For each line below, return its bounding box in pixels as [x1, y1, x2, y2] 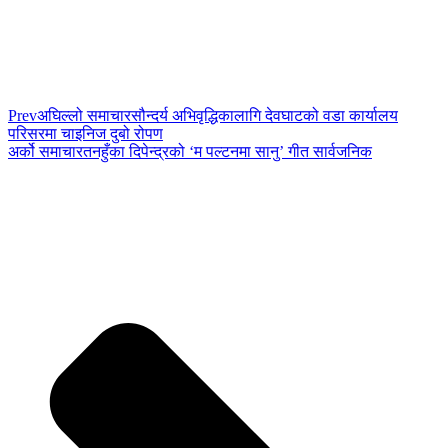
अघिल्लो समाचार [37, 106, 131, 124]
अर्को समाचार [8, 142, 83, 160]
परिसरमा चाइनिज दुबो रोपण [8, 124, 163, 142]
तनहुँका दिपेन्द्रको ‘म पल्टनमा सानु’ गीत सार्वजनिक [83, 142, 372, 160]
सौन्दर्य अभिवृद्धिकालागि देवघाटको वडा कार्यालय [131, 106, 398, 124]
